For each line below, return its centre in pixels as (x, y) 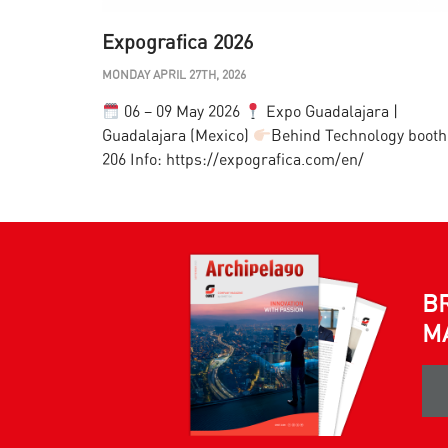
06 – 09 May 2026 (182, 111)
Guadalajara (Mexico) (177, 135)
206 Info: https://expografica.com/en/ (233, 159)
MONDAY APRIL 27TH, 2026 (174, 74)
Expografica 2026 (177, 42)
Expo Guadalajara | (330, 111)
